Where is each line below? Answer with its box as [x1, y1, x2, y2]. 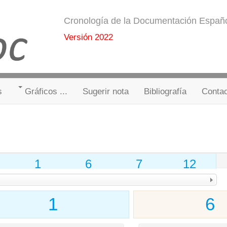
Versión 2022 [63, 32, 113, 42]
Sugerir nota [83, 86, 129, 96]
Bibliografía [144, 86, 186, 96]
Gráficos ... [25, 86, 67, 96]
